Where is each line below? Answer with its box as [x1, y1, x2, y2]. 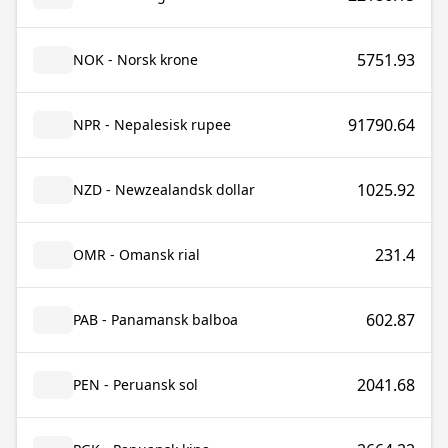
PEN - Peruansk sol [73, 375, 198, 394]
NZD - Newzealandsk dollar [73, 180, 255, 199]
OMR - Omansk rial [73, 245, 200, 264]
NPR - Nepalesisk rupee [73, 115, 231, 134]
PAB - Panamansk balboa [73, 310, 238, 329]
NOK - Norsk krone [73, 50, 198, 69]
